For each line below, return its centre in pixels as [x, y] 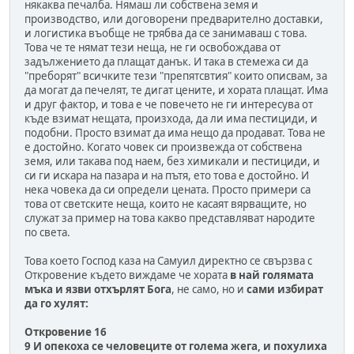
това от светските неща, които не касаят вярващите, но [166, 203]
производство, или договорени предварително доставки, [174, 19]
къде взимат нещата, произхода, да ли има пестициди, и [171, 118]
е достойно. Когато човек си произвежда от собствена [163, 147]
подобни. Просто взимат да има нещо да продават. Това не [175, 132]
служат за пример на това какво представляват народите [170, 218]
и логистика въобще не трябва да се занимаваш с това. [166, 33]
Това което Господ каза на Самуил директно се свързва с [168, 260]
